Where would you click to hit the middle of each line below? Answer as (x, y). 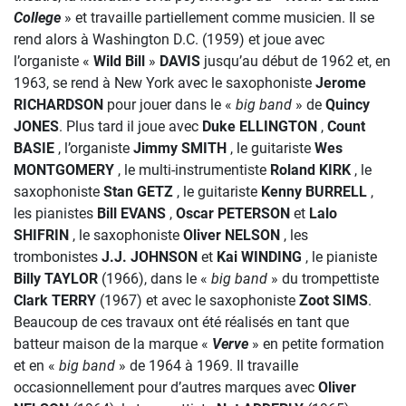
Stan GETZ (138, 192)
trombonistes (58, 257)
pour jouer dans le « (169, 105)
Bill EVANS (131, 213)
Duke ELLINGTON (260, 126)
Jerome (341, 83)
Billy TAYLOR (56, 279)
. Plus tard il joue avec (130, 126)
